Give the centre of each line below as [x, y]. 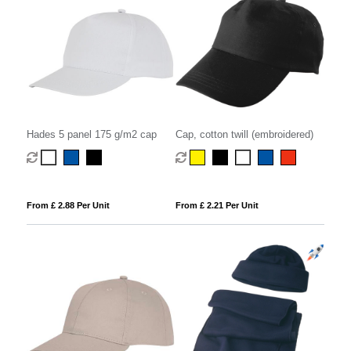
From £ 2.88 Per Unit [68, 206]
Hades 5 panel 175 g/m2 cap [91, 135]
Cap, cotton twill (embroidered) [244, 135]
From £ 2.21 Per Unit [217, 206]
